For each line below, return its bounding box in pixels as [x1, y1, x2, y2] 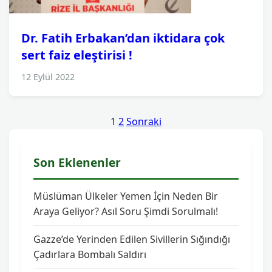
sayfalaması [8, 138, 97, 158]
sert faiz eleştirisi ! [21, 47, 132, 63]
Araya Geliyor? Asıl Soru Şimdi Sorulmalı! [33, 205, 218, 218]
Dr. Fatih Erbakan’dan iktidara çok [21, 30, 225, 46]
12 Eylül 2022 [21, 71, 75, 83]
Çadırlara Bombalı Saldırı [33, 248, 146, 261]
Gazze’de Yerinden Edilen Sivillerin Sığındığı [33, 233, 230, 246]
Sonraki [126, 115, 161, 128]
